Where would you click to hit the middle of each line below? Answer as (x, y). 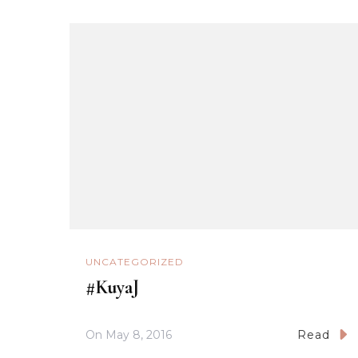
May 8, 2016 (139, 335)
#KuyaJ (112, 288)
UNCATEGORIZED (135, 262)
